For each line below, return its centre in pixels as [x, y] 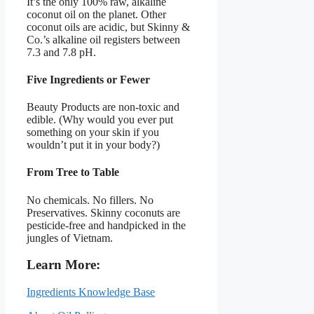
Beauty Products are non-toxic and [103, 107]
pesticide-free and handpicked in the [106, 225]
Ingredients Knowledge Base [91, 292]
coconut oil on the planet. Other [96, 14]
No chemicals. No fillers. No [90, 200]
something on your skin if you [93, 132]
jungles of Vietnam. [70, 238]
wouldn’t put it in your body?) [93, 145]
